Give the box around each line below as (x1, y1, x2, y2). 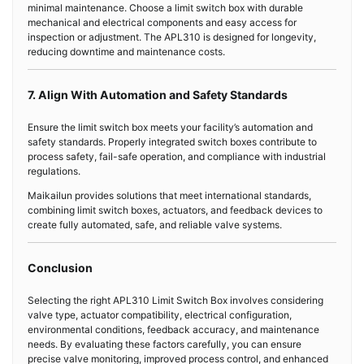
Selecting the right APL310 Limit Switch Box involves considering (28, 294, 323, 307)
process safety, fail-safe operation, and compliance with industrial (28, 150, 326, 163)
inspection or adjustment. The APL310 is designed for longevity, (28, 31, 316, 44)
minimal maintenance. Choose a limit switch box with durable (28, 2, 303, 15)
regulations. (28, 165, 80, 178)
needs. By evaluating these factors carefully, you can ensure (28, 338, 301, 351)
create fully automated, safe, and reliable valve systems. (28, 219, 282, 232)
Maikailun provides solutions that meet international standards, (28, 189, 311, 202)
